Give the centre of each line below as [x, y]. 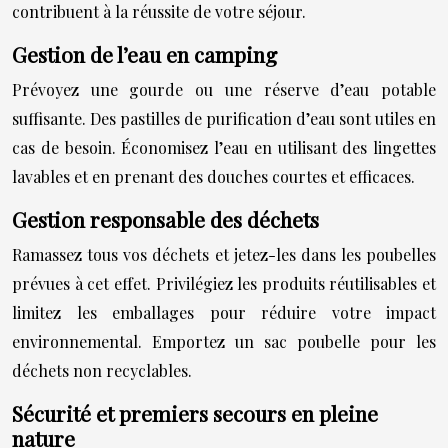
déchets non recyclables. [102, 370]
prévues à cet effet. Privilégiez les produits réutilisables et [224, 283]
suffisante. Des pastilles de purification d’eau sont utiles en [224, 118]
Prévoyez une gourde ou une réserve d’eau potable [224, 89]
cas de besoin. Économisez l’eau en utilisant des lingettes [224, 147]
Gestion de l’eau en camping [144, 53]
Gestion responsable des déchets [165, 218]
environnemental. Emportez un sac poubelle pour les [224, 341]
